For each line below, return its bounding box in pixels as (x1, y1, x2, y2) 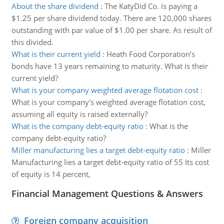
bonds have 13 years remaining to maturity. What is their (11, 61, 208, 71)
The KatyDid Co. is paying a (104, 1, 197, 11)
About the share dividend (11, 1, 98, 11)
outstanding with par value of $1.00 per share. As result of (11, 25, 212, 35)
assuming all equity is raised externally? (11, 109, 147, 119)
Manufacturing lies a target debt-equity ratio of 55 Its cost (11, 157, 209, 167)
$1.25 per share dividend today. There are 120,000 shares (11, 13, 211, 23)
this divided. (11, 37, 53, 47)
